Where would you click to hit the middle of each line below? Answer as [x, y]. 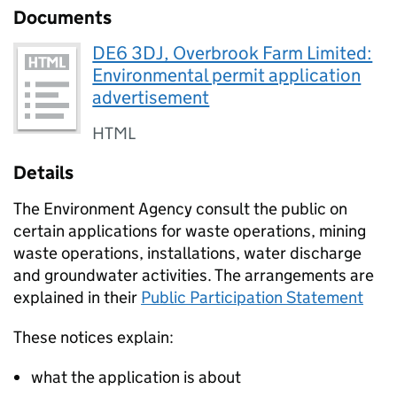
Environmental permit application [227, 75]
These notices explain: [93, 337]
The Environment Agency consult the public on [180, 209]
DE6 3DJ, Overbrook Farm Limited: [233, 53]
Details [43, 173]
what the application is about [136, 377]
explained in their [77, 297]
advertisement [151, 97]
